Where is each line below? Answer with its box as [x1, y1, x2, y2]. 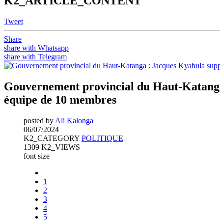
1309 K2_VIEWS [24, 142, 80, 151]
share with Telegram [4, 52, 67, 61]
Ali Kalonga [55, 116, 93, 125]
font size [24, 151, 50, 160]
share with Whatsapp [4, 43, 69, 52]
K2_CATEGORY [24, 134, 82, 142]
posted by [24, 116, 55, 125]
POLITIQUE [82, 134, 123, 142]
